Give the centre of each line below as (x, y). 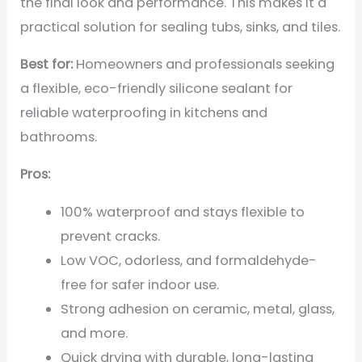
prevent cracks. (110, 236)
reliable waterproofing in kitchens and (144, 112)
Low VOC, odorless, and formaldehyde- (188, 260)
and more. (94, 333)
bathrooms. (59, 137)
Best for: (47, 64)
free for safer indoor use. (139, 284)
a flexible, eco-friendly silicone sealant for (157, 88)
